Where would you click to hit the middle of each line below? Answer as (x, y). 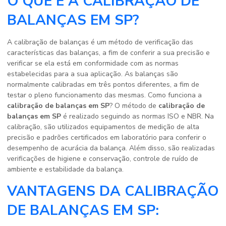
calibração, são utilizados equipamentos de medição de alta (103, 127)
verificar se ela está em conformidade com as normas (93, 64)
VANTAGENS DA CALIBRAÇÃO (113, 191)
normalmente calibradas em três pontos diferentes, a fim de (103, 85)
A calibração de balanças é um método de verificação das (100, 42)
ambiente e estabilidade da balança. (65, 169)
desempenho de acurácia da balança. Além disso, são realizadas (111, 148)
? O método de (134, 106)
